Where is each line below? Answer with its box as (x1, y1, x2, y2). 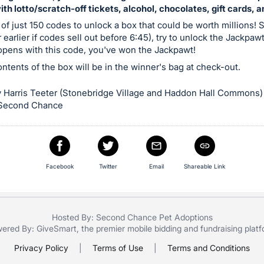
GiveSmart (36, 223, 77, 233)
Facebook (45, 162, 74, 170)
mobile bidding (127, 223, 181, 233)
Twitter (98, 162, 117, 170)
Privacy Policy (14, 242, 68, 253)
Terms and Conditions (167, 242, 250, 253)
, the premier (76, 223, 127, 233)
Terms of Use (93, 242, 143, 253)
